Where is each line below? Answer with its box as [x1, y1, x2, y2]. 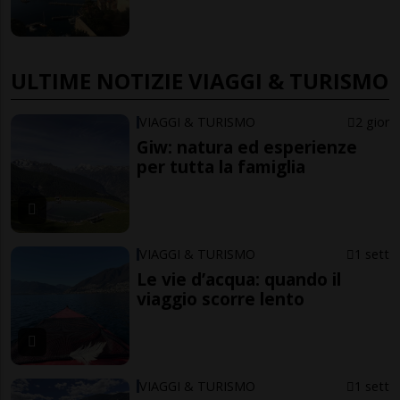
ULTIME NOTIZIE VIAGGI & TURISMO [11, 66, 388, 96]
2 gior [354, 113, 389, 131]
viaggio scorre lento [137, 286, 305, 311]
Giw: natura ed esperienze [137, 135, 358, 160]
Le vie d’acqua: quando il [137, 266, 342, 291]
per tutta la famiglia [137, 154, 306, 179]
